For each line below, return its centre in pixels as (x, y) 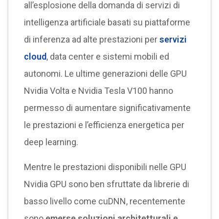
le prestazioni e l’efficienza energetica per (104, 125)
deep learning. (51, 142)
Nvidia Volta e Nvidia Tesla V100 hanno (98, 91)
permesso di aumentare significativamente (107, 108)
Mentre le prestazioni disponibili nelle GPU (105, 167)
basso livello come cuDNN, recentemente (104, 201)
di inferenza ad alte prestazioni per (91, 39)
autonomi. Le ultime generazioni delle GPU (105, 74)
